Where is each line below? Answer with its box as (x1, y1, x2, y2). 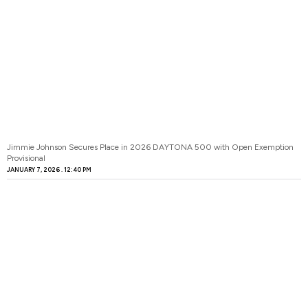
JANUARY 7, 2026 (7, 165, 61, 173)
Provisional (7, 153, 45, 163)
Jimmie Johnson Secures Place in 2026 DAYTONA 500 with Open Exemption (7, 142, 294, 152)
